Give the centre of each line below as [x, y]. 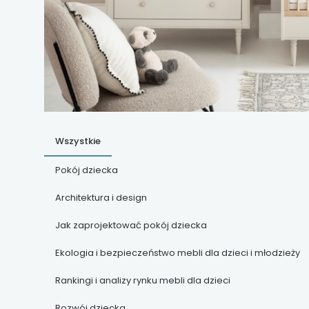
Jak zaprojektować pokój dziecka [131, 225]
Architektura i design [101, 197]
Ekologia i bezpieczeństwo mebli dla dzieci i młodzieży [178, 252]
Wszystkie [78, 141]
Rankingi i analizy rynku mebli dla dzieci [143, 280]
